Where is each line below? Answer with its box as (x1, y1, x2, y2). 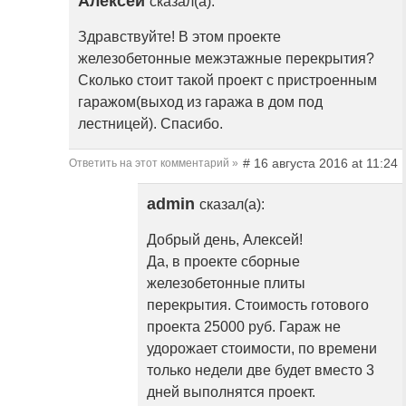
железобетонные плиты (147, 275, 305, 292)
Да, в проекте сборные (147, 254, 300, 270)
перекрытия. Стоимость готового (147, 297, 369, 314)
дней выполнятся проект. (147, 384, 315, 401)
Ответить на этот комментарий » (69, 157, 238, 170)
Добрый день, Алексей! (147, 232, 303, 248)
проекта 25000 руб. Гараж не (147, 319, 341, 335)
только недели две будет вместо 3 (147, 362, 374, 379)
